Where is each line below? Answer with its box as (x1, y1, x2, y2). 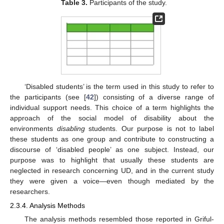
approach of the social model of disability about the (10, 114, 214, 122)
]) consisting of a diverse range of (93, 93, 214, 101)
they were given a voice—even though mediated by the (10, 177, 214, 185)
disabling (56, 124, 85, 133)
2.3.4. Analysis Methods (10, 201, 85, 210)
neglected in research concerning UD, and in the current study (10, 166, 214, 175)
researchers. (10, 187, 50, 196)
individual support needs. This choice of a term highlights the (10, 103, 214, 112)
